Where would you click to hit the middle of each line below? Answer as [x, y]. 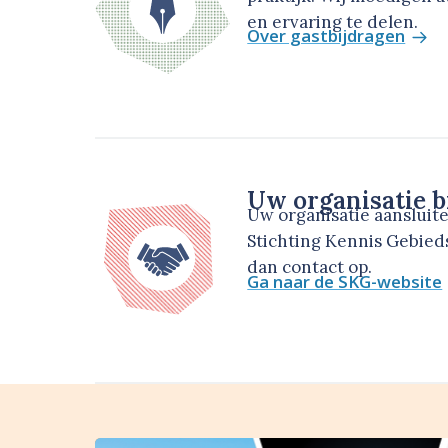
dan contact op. [310, 267]
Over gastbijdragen [326, 36]
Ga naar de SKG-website [345, 281]
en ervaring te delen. [333, 21]
